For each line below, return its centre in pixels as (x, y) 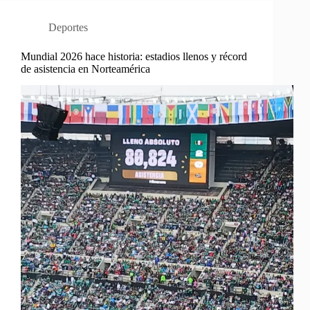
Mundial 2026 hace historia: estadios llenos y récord (134, 56)
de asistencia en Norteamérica (85, 69)
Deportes (68, 27)
